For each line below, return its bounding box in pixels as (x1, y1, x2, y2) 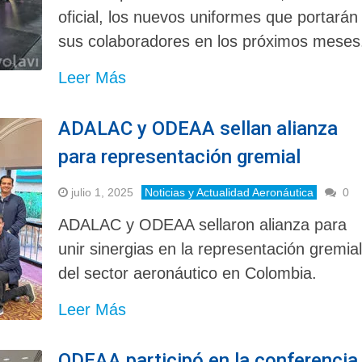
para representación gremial (58, 145, 301, 168)
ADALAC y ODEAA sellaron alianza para (58, 215, 347, 234)
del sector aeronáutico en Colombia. (58, 263, 318, 282)
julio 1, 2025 (71, 185, 134, 199)
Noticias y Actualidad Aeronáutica (145, 185, 314, 199)
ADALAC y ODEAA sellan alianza (58, 116, 339, 140)
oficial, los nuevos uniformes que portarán (58, 7, 359, 26)
